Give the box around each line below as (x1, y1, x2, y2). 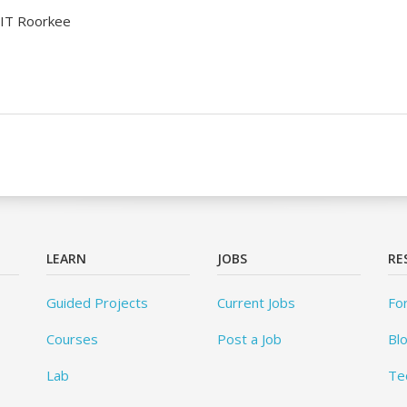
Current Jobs (216, 293, 295, 312)
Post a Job (216, 330, 282, 348)
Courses (45, 330, 98, 348)
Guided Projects (45, 293, 148, 312)
